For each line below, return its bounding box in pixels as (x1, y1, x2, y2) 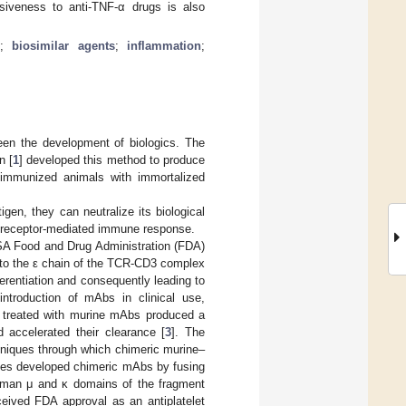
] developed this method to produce (19, 152, 206, 167)
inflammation (127, 38, 202, 53)
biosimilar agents (12, 38, 115, 53)
